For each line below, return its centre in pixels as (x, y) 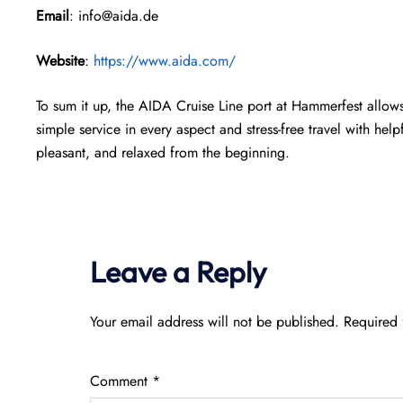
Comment (121, 381)
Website (60, 61)
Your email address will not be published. (215, 322)
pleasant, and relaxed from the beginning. (163, 152)
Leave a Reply (178, 272)
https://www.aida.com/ (165, 61)
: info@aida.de (114, 16)
